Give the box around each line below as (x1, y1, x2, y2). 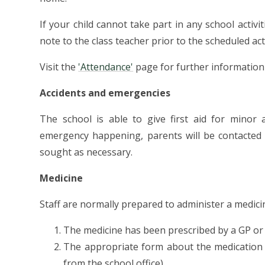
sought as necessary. (40, 146, 133, 159)
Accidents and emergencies (40, 86, 171, 100)
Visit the (40, 60, 79, 74)
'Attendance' (78, 60, 134, 74)
